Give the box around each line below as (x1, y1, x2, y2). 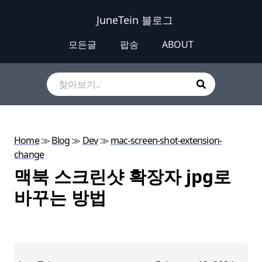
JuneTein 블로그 (96, 13, 173, 27)
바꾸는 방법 (14, 185, 106, 209)
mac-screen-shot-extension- (111, 134, 222, 147)
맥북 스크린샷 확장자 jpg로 (14, 164, 231, 188)
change (14, 148, 44, 161)
